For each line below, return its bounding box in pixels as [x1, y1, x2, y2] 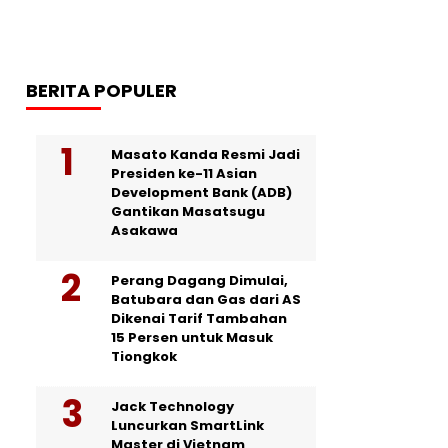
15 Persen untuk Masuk [111, 328, 273, 347]
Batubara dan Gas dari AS [111, 290, 301, 309]
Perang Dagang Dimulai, [111, 271, 288, 290]
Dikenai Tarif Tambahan [111, 309, 287, 328]
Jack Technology [111, 397, 234, 416]
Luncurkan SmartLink [111, 416, 264, 435]
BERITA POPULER [26, 78, 177, 103]
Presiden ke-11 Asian [111, 164, 257, 183]
